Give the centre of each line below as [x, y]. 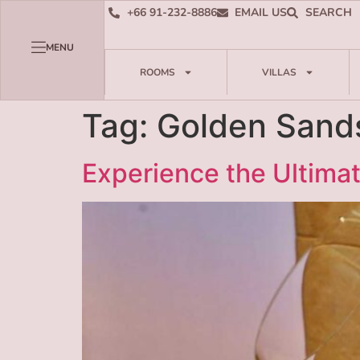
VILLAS [279, 72]
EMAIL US [261, 12]
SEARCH [328, 12]
